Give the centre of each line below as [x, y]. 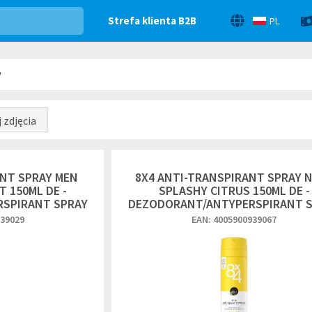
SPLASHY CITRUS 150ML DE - [234, 190]
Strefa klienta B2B [152, 21]
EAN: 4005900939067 [234, 219]
